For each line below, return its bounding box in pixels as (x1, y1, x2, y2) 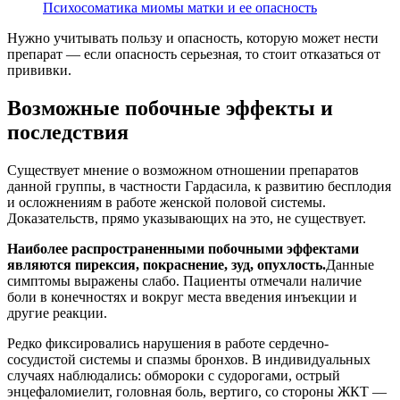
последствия (7, 120, 129, 144)
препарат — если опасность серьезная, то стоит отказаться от (7, 46, 380, 62)
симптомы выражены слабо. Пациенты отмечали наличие (7, 272, 362, 288)
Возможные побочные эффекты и (7, 96, 333, 120)
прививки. (7, 62, 71, 78)
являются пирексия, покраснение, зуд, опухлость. (7, 256, 326, 272)
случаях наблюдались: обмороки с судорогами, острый (7, 367, 340, 383)
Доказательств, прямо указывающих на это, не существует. (7, 210, 366, 226)
